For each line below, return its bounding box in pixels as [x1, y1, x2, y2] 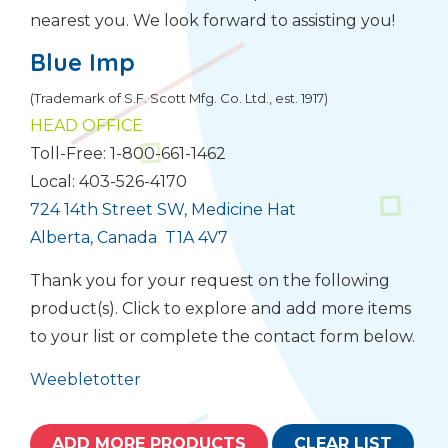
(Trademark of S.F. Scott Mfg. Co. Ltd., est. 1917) [30, 89, 328, 106]
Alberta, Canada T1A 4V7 [30, 227, 228, 247]
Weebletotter [30, 369, 141, 389]
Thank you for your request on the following [30, 270, 390, 290]
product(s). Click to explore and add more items [30, 298, 411, 318]
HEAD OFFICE [30, 115, 143, 135]
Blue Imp [30, 46, 135, 77]
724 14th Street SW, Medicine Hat [30, 199, 296, 219]
